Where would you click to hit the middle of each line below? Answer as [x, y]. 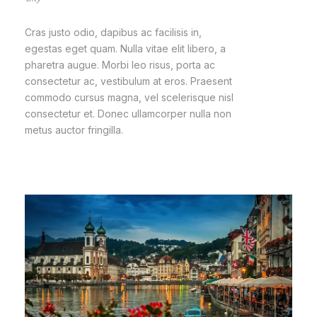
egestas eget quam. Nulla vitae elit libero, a [125, 49]
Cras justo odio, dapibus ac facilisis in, [113, 33]
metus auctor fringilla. [74, 130]
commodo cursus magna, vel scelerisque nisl [129, 98]
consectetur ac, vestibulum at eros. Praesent [128, 81]
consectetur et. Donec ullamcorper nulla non [128, 114]
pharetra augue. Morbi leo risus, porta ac [120, 65]
